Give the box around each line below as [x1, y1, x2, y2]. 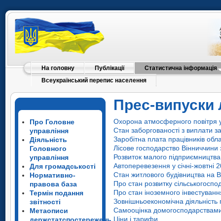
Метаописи [30, 207, 68, 215]
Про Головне [30, 118, 74, 126]
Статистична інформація [145, 65, 217, 72]
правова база [30, 180, 77, 188]
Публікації [95, 65, 124, 72]
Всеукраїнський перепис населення [41, 77, 147, 84]
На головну [41, 65, 74, 72]
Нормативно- [30, 171, 75, 179]
